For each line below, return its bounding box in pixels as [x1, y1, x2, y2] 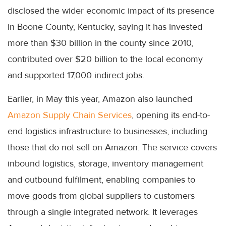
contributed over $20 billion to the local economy [8, 53, 203, 65]
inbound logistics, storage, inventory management [8, 158, 203, 169]
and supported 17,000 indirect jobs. [8, 70, 144, 81]
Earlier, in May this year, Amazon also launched [8, 93, 192, 105]
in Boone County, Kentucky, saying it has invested [8, 21, 202, 33]
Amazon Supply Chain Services [8, 109, 132, 121]
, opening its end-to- [132, 109, 210, 121]
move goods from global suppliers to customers [8, 190, 195, 202]
